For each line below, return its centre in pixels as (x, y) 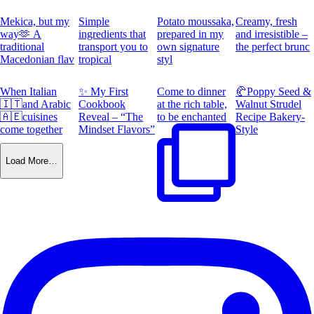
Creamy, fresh (266, 22)
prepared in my (190, 34)
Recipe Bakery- (270, 117)
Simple (94, 22)
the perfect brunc (273, 47)
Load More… (32, 161)
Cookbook (102, 104)
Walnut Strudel (268, 104)
